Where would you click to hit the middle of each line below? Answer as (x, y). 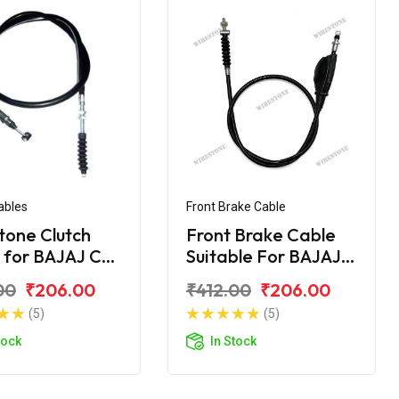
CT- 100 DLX (239, 277)
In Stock (233, 341)
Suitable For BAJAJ (264, 256)
